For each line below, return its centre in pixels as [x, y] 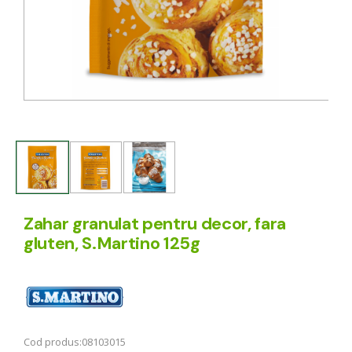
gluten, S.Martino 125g [112, 243]
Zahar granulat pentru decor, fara [155, 223]
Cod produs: [53, 342]
